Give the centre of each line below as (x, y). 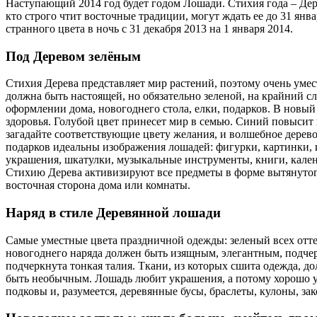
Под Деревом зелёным (73, 56)
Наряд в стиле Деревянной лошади (113, 212)
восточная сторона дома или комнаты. (98, 185)
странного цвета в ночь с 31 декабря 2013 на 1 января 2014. (149, 28)
